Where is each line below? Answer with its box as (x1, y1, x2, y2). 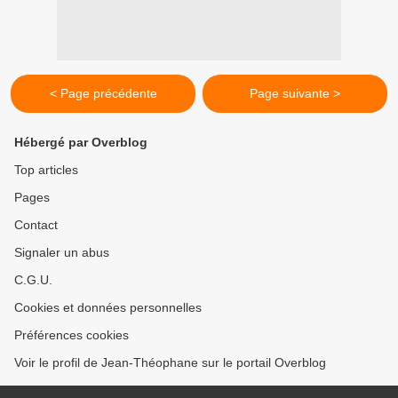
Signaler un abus (14, 245, 109, 259)
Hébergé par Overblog (14, 135, 147, 149)
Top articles (14, 163, 78, 177)
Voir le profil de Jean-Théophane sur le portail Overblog (14, 355, 326, 370)
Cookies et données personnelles (14, 300, 202, 314)
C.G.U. (14, 273, 52, 287)
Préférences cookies (14, 328, 129, 342)
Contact (14, 218, 58, 232)
